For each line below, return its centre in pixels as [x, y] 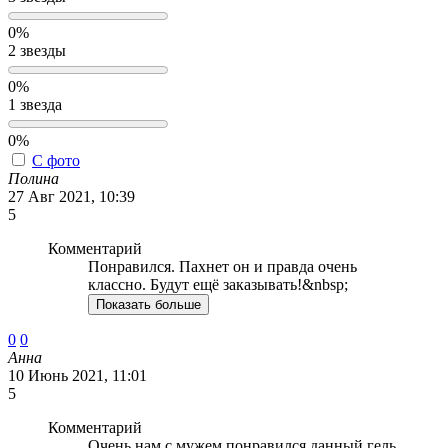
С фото [56, 161]
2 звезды [37, 51]
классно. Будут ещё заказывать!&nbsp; [218, 285]
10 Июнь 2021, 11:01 [77, 376]
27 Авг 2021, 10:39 [71, 197]
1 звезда [35, 105]
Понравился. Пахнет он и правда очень [222, 267]
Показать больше [148, 305]
